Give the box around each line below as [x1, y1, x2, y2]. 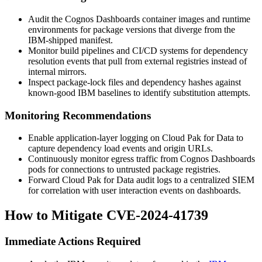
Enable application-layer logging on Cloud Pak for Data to [28, 133, 243, 143]
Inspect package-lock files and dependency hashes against [28, 77, 241, 87]
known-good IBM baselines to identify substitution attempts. [28, 87, 250, 98]
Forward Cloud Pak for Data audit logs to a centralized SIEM [28, 175, 254, 185]
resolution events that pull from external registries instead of [28, 56, 247, 66]
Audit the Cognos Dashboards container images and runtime [28, 13, 250, 24]
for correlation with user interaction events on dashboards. [28, 185, 241, 196]
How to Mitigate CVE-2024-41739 [5, 208, 208, 223]
